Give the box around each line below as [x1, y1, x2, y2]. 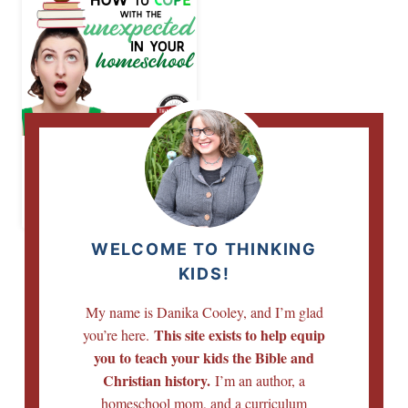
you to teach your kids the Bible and [94, 347, 314, 369]
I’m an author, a [210, 371, 305, 391]
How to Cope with [29, 144, 172, 164]
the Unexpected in [29, 165, 178, 185]
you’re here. [83, 325, 154, 345]
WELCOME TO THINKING [90, 240, 318, 260]
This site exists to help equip [154, 324, 325, 346]
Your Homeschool [29, 186, 171, 206]
